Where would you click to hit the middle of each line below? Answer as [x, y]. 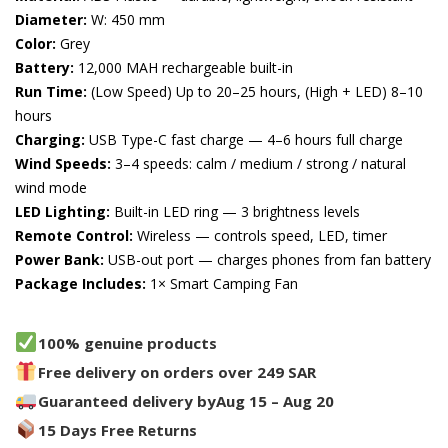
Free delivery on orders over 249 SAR [176, 372]
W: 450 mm [126, 19]
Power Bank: [59, 259]
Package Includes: [80, 283]
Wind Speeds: [63, 163]
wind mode [51, 187]
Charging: [50, 139]
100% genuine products [127, 343]
